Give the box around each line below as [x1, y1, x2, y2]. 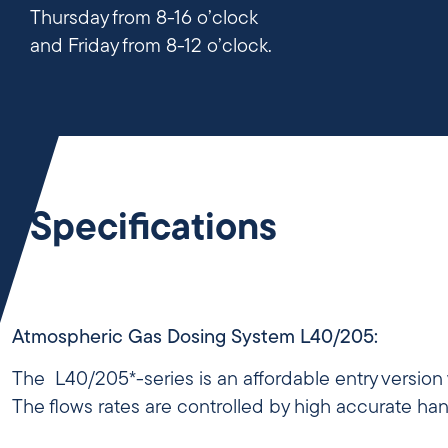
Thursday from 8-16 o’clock [30, 9, 258, 30]
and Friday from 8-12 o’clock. [30, 37, 272, 58]
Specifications [30, 209, 277, 249]
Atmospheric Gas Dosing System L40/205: [12, 327, 378, 348]
